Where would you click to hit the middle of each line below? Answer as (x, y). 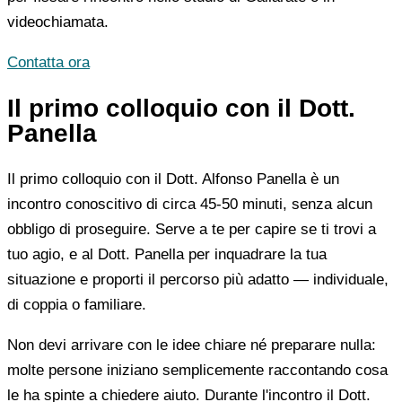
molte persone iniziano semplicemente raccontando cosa (197, 370)
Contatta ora (48, 62)
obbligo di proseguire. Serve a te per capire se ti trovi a (192, 229)
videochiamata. (58, 22)
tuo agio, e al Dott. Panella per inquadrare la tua (167, 254)
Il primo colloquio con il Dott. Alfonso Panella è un (173, 179)
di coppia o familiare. (77, 304)
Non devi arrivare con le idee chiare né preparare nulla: (192, 345)
